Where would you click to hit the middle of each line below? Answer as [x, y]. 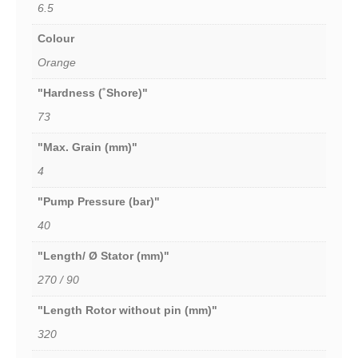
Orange [57, 63]
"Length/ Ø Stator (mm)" [103, 256]
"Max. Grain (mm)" [88, 147]
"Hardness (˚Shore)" [93, 93]
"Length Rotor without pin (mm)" [127, 310]
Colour [56, 39]
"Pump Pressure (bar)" [99, 202]
